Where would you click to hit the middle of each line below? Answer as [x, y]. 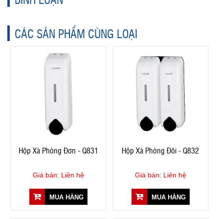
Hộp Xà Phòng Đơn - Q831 [58, 151]
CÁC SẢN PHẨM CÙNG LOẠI [76, 33]
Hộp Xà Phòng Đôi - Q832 [161, 151]
